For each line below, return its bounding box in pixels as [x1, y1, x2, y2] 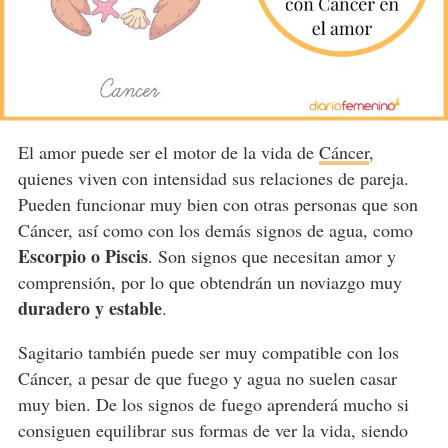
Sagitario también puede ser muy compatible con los [17, 340, 399, 365]
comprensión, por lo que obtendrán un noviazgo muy [17, 270, 402, 295]
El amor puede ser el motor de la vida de [17, 140, 319, 165]
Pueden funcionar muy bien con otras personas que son [17, 192, 418, 217]
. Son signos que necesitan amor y [147, 244, 396, 269]
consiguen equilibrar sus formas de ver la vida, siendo [17, 418, 408, 443]
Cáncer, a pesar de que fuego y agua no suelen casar [17, 366, 397, 391]
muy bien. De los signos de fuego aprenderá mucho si [17, 392, 409, 417]
